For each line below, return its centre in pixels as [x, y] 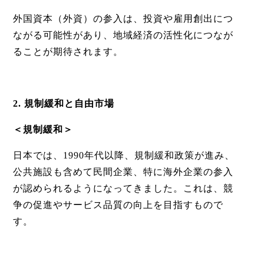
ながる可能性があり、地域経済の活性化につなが [123, 35]
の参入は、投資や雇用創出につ [163, 19]
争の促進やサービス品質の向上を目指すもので [118, 205]
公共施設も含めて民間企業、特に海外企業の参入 [123, 172]
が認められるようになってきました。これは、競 [123, 189]
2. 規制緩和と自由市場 [63, 104]
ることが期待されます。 [68, 52]
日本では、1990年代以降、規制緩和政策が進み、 [123, 156]
